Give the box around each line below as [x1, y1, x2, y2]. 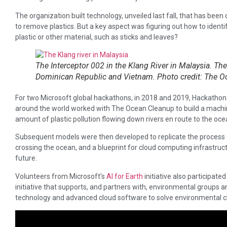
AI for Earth [106, 172, 143, 180]
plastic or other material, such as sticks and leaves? [15, 32, 178, 41]
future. [15, 154, 37, 163]
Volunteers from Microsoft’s [15, 172, 106, 180]
